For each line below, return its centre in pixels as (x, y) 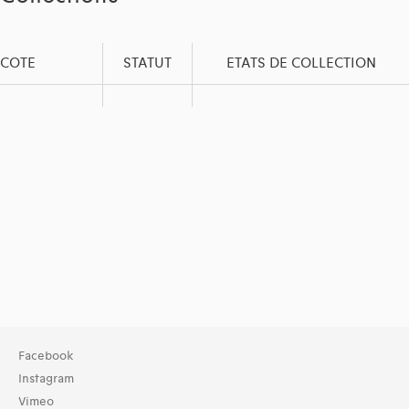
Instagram (46, 379)
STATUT (147, 63)
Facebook (46, 357)
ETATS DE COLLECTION (301, 63)
